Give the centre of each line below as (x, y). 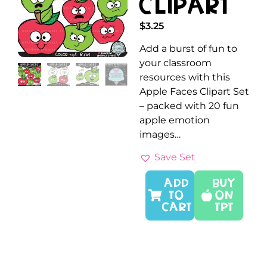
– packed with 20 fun (189, 105)
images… (160, 134)
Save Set (175, 157)
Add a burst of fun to (188, 48)
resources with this (185, 77)
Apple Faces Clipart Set (194, 91)
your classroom (176, 63)
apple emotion (175, 120)
